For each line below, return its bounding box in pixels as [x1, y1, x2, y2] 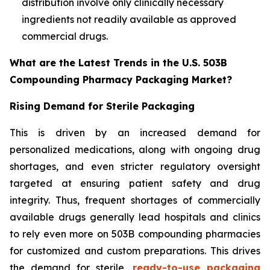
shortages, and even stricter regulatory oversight [10, 160, 260, 172]
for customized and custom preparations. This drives [10, 244, 260, 257]
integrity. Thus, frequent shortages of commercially [10, 193, 260, 206]
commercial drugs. [22, 30, 110, 42]
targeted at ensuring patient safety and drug [10, 177, 260, 189]
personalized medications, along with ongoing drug [10, 143, 260, 155]
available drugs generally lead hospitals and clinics [10, 210, 260, 223]
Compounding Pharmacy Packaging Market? [10, 73, 238, 86]
